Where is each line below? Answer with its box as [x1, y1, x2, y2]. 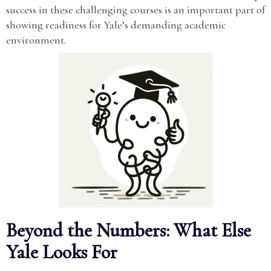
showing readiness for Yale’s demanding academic [6, 18, 226, 31]
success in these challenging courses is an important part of [6, 3, 265, 16]
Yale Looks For [6, 240, 117, 264]
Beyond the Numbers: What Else [6, 218, 251, 242]
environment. [6, 33, 66, 47]
